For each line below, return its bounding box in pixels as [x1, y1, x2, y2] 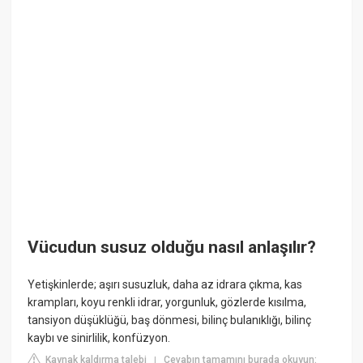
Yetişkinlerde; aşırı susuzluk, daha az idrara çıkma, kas [28, 277, 303, 291]
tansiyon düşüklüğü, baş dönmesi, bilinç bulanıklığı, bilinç [28, 313, 312, 327]
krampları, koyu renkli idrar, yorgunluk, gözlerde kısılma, [28, 295, 307, 309]
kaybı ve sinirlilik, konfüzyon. [28, 331, 171, 344]
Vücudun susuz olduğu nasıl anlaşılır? [28, 237, 317, 258]
